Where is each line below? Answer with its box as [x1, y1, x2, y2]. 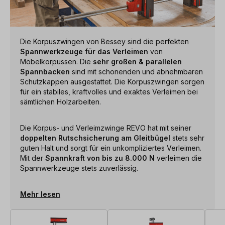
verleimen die [155, 153, 202, 162]
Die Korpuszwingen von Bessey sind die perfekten [20, 37, 189, 46]
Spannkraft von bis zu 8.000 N [45, 153, 155, 162]
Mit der [20, 153, 45, 162]
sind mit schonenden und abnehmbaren [70, 67, 203, 76]
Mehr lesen [20, 189, 60, 198]
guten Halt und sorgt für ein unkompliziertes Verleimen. [20, 143, 201, 152]
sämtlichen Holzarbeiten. [20, 97, 101, 106]
